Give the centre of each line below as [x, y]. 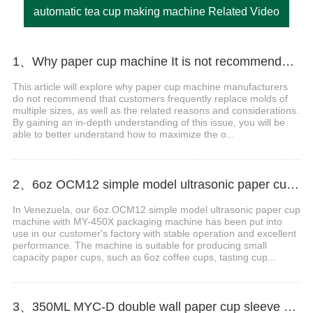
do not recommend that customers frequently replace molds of [150, 99]
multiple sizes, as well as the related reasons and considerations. [155, 111]
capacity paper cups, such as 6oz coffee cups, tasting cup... [144, 257]
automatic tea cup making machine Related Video [156, 12]
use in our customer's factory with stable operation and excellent [154, 233]
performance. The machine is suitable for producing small [139, 245]
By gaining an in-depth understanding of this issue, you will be [148, 123]
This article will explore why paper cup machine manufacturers [150, 87]
